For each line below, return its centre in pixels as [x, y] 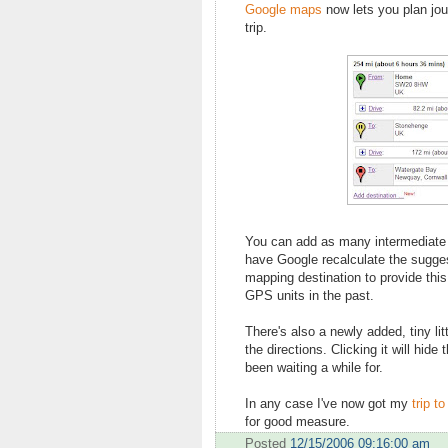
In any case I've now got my [328, 404]
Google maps [283, 10]
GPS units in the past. [309, 296]
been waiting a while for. [314, 368]
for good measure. [297, 422]
